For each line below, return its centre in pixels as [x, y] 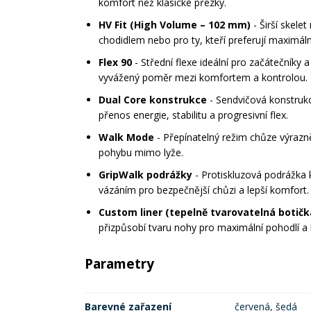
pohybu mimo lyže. [141, 152]
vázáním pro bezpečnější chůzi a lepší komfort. [204, 190]
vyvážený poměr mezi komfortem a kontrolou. [203, 77]
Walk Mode [126, 137]
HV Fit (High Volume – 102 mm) [175, 25]
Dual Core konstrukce [153, 100]
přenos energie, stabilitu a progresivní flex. [193, 115]
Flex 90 [115, 62]
